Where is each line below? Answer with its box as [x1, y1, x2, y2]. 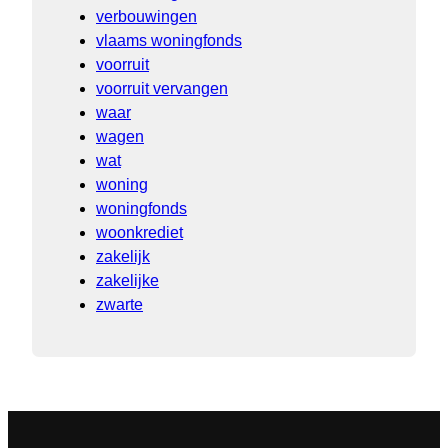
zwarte [96, 295, 143, 313]
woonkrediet [96, 223, 183, 241]
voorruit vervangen [96, 79, 228, 97]
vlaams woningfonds [96, 31, 242, 49]
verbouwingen [96, 7, 197, 25]
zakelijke [96, 271, 159, 289]
